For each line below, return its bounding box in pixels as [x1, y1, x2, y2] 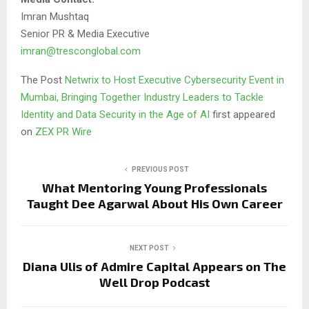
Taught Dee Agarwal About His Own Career [26, 195, 283, 211]
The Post [21, 73, 65, 86]
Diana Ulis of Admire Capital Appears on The [23, 258, 286, 274]
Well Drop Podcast [99, 274, 210, 290]
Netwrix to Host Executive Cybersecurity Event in [65, 73, 284, 86]
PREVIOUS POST [131, 165, 189, 173]
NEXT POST [129, 243, 169, 252]
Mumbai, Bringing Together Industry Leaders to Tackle [21, 90, 263, 103]
